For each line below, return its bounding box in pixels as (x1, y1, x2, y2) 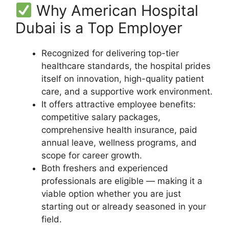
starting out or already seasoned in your (41, 201, 206, 212)
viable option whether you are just (41, 188, 181, 199)
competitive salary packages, (41, 111, 161, 122)
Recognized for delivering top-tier (41, 48, 179, 58)
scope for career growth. (41, 150, 142, 161)
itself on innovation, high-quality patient (41, 73, 204, 84)
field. (41, 214, 62, 224)
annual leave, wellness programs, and (41, 137, 197, 148)
